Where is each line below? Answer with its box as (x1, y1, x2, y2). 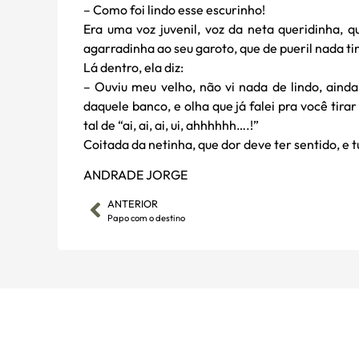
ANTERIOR (107, 196, 158, 210)
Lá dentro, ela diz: (83, 58, 184, 75)
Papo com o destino (107, 212, 185, 224)
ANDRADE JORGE (83, 167, 188, 184)
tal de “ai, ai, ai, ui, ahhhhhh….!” (83, 116, 259, 133)
